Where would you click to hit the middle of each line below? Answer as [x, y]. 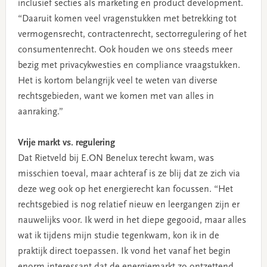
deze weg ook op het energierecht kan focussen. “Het [125, 189]
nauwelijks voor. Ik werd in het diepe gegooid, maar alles [132, 220]
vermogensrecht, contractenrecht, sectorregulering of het [132, 34]
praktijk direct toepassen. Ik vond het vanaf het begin [124, 251]
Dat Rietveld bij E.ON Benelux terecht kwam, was [116, 158]
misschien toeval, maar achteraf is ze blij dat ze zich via [129, 174]
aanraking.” [40, 112]
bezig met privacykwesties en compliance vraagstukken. [129, 65]
